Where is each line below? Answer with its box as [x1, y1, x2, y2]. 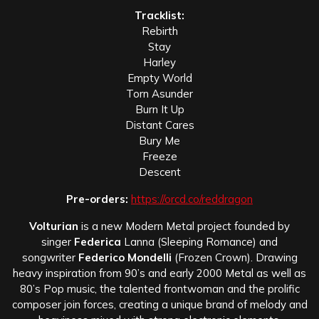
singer [41, 234, 74, 249]
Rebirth [141, 23, 178, 38]
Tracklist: [135, 8, 184, 22]
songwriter [21, 250, 78, 264]
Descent [138, 164, 181, 179]
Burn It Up [135, 102, 184, 116]
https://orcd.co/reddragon [131, 192, 253, 206]
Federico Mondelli [78, 250, 172, 264]
